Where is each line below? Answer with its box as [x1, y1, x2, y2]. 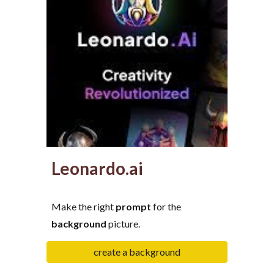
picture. [108, 217, 141, 229]
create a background [94, 246, 180, 258]
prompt [116, 200, 152, 212]
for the [151, 200, 182, 212]
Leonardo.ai [51, 157, 144, 179]
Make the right [51, 200, 116, 212]
